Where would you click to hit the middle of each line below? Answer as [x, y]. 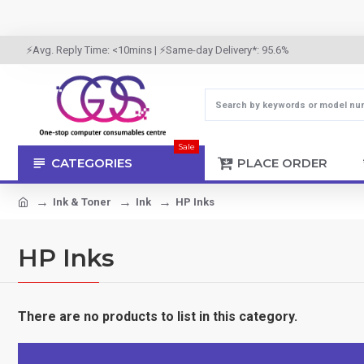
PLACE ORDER [282, 162]
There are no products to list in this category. [158, 316]
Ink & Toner [82, 201]
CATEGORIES [92, 162]
